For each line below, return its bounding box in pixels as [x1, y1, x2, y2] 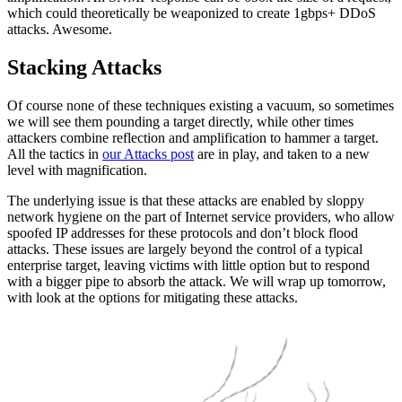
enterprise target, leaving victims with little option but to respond [7, 258, 370, 274]
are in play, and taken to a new [194, 146, 370, 162]
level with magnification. [7, 162, 147, 179]
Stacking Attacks [7, 56, 162, 80]
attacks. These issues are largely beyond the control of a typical [7, 241, 363, 258]
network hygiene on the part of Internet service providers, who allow [7, 209, 395, 225]
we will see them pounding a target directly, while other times [7, 114, 354, 130]
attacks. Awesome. [7, 22, 112, 38]
